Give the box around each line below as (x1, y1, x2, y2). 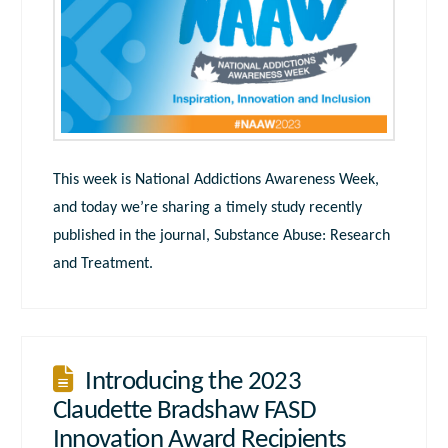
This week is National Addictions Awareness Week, (52, 171, 379, 188)
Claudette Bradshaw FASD (52, 397, 316, 425)
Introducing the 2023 (85, 368, 301, 396)
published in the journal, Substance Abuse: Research (52, 227, 390, 244)
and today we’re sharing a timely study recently (52, 199, 362, 216)
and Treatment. (52, 255, 153, 272)
